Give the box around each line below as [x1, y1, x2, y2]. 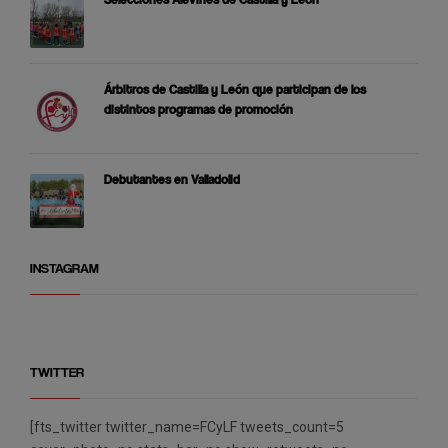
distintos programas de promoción [104, 101, 293, 117]
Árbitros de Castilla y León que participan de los [104, 81, 366, 97]
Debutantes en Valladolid [104, 171, 240, 187]
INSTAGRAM [30, 259, 99, 276]
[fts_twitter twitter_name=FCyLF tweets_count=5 [30, 419, 344, 435]
